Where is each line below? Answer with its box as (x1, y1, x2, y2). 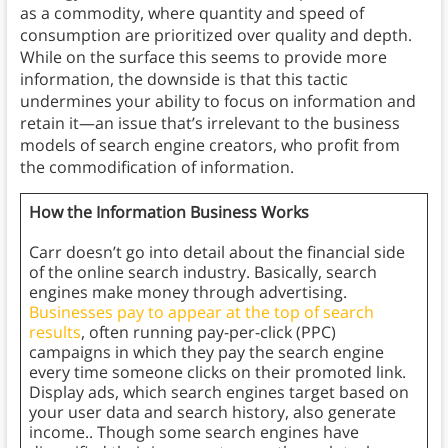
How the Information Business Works (28, 201, 309, 224)
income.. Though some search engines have (28, 421, 359, 444)
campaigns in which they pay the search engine (28, 341, 384, 364)
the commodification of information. (19, 156, 294, 179)
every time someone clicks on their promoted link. (28, 361, 406, 384)
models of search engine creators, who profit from (19, 134, 400, 157)
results (28, 321, 81, 344)
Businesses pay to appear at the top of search (28, 301, 374, 324)
